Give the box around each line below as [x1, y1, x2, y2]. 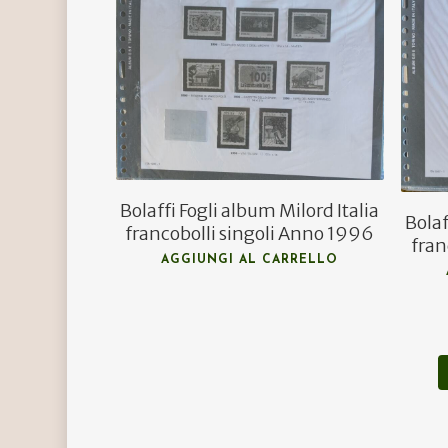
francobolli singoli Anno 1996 [125, 221, 375, 245]
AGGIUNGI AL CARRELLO [161, 253, 339, 266]
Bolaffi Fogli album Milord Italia [120, 198, 380, 222]
